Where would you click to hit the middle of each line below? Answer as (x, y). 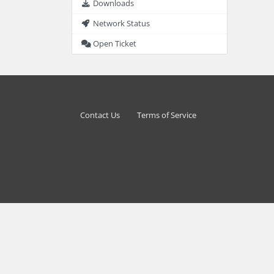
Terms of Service (167, 115)
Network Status (122, 23)
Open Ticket (115, 43)
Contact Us (100, 115)
